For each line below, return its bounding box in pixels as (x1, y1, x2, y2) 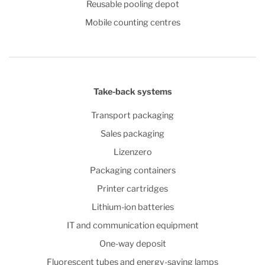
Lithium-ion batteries (91, 202, 174, 213)
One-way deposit (99, 238, 166, 250)
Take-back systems (93, 86, 172, 98)
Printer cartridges (97, 183, 168, 195)
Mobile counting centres (85, 17, 180, 28)
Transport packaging (91, 110, 174, 121)
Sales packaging (101, 128, 164, 140)
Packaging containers (89, 165, 176, 176)
